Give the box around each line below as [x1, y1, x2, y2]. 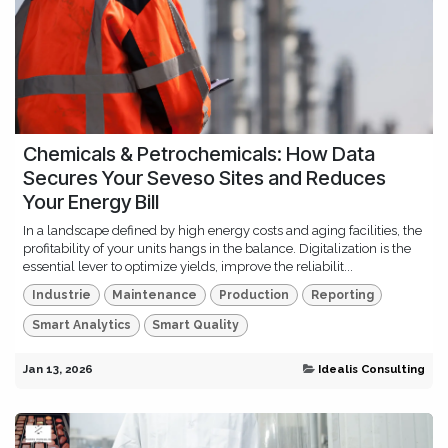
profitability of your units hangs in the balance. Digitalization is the [23, 240, 411, 256]
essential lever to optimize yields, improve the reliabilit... [23, 258, 353, 274]
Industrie [31, 287, 91, 302]
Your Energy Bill [23, 189, 159, 214]
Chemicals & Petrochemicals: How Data [23, 141, 375, 166]
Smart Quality [152, 318, 240, 333]
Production [218, 287, 289, 302]
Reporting [310, 287, 374, 302]
